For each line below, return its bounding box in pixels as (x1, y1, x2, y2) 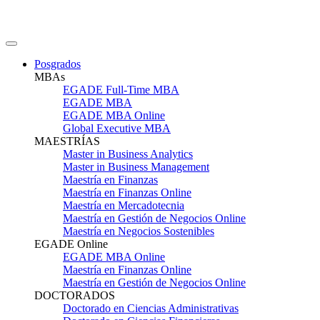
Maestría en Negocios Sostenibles (63, 225, 214, 237)
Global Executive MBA (63, 122, 171, 134)
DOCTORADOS (34, 289, 115, 301)
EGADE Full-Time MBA (63, 84, 179, 96)
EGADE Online (34, 238, 108, 250)
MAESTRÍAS (34, 135, 100, 147)
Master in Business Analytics (63, 148, 193, 160)
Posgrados (34, 58, 81, 70)
